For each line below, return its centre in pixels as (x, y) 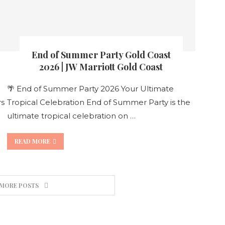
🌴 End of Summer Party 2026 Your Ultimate (90, 88)
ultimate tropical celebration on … (71, 116)
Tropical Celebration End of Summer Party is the (98, 102)
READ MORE (32, 141)
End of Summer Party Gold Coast (101, 54)
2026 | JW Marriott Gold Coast (101, 67)
